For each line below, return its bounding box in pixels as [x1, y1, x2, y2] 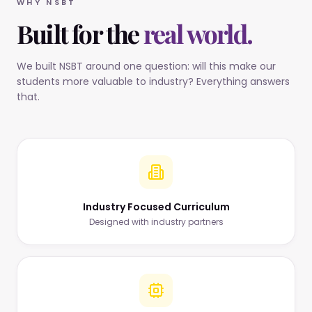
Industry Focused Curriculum [82, 200, 230, 214]
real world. [143, 17, 253, 50]
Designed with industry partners [88, 216, 224, 228]
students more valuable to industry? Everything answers [17, 75, 290, 88]
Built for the [17, 17, 143, 50]
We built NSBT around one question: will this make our [17, 59, 276, 73]
